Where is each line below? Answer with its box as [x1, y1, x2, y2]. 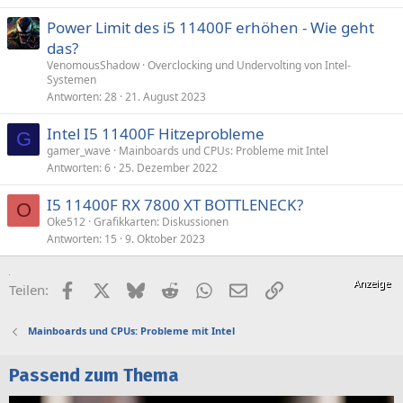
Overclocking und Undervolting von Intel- [148, 58, 351, 73]
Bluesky [143, 279, 193, 298]
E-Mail [246, 279, 286, 298]
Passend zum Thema [9, 364, 179, 387]
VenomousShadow [47, 58, 139, 73]
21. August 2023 [125, 89, 206, 104]
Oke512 [47, 214, 85, 229]
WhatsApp [211, 279, 276, 298]
